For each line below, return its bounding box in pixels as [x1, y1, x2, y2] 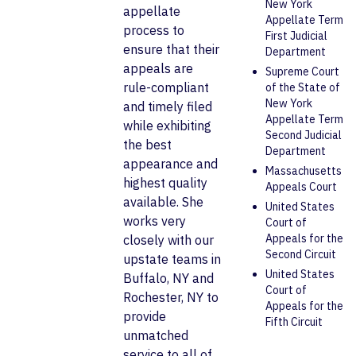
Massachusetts [265, 164, 342, 179]
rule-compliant [122, 79, 209, 96]
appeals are [122, 60, 193, 77]
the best [122, 137, 172, 153]
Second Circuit [265, 247, 337, 262]
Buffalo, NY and [122, 270, 214, 287]
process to [122, 22, 184, 39]
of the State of [265, 80, 341, 95]
